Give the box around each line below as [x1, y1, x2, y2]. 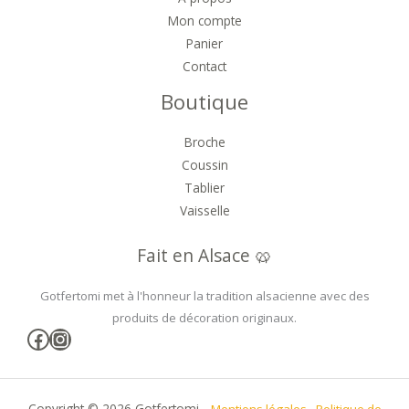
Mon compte [167, 11, 242, 29]
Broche [184, 133, 225, 152]
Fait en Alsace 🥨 [137, 244, 272, 268]
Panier [186, 34, 223, 52]
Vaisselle [179, 202, 230, 220]
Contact [183, 57, 226, 75]
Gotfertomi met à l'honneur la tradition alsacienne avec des [39, 288, 370, 304]
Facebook [26, 322, 121, 353]
